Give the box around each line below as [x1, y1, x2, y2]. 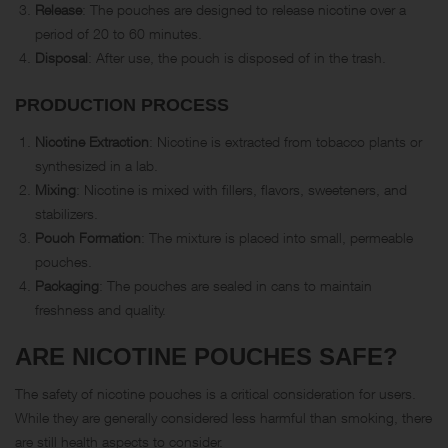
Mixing [35, 180, 76, 198]
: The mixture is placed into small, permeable [141, 228, 413, 246]
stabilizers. [35, 204, 98, 222]
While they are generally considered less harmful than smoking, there [15, 408, 432, 426]
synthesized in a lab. [35, 156, 158, 174]
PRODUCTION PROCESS [15, 94, 229, 115]
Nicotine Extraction [35, 132, 149, 150]
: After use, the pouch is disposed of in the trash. [88, 48, 386, 66]
